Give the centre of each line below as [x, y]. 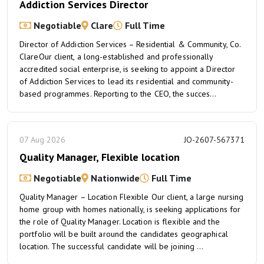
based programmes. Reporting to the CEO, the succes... [118, 94]
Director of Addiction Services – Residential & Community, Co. [130, 44]
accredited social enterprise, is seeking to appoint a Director [128, 69]
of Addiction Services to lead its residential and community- [127, 81]
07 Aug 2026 [42, 140]
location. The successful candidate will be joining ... [112, 246]
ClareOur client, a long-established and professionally [116, 57]
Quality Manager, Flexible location [100, 157]
